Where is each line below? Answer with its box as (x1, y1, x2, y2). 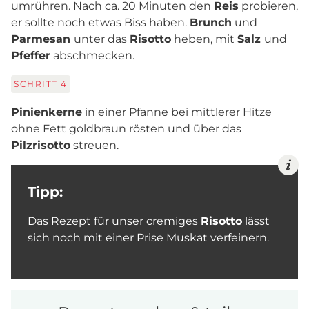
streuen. (70, 139, 119, 152)
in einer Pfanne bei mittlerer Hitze (82, 106, 272, 119)
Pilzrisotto (11, 139, 70, 152)
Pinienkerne (11, 106, 82, 119)
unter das (74, 32, 130, 46)
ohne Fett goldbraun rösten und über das (11, 122, 241, 135)
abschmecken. (50, 49, 134, 62)
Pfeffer (11, 49, 50, 62)
